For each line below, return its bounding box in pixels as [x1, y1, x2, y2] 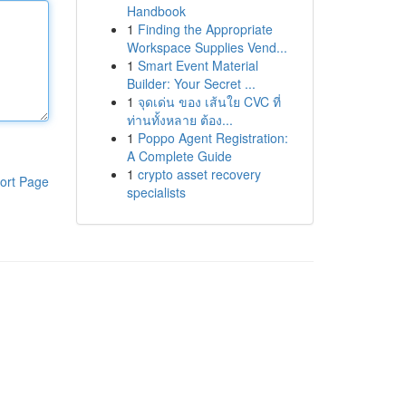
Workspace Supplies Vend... [126, 38, 287, 56]
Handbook [126, 2, 186, 20]
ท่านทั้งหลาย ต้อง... [126, 111, 233, 129]
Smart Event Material [137, 56, 258, 74]
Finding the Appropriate [137, 20, 273, 38]
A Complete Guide [126, 147, 232, 165]
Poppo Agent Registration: [137, 129, 288, 147]
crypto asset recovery [137, 165, 261, 183]
